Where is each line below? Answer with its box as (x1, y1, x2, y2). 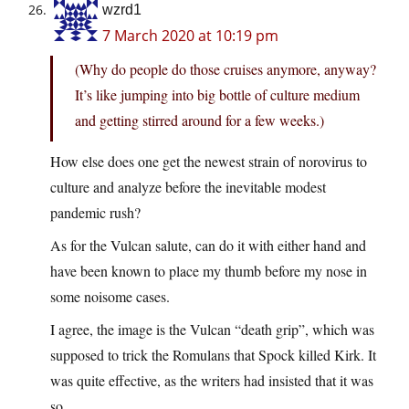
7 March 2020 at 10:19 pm (102, 26, 278, 47)
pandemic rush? (50, 203, 141, 223)
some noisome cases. (50, 287, 170, 307)
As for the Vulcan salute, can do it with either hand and (50, 236, 366, 256)
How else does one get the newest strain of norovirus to (50, 152, 367, 172)
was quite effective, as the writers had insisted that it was (50, 371, 373, 391)
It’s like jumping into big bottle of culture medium (75, 85, 360, 105)
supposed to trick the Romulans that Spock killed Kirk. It (50, 345, 376, 365)
